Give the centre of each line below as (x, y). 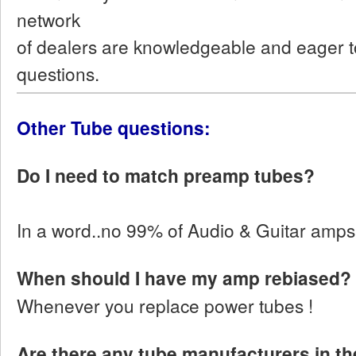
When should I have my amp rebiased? (184, 278)
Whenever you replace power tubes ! (165, 306)
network (48, 19)
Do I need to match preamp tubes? (166, 176)
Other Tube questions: (114, 128)
